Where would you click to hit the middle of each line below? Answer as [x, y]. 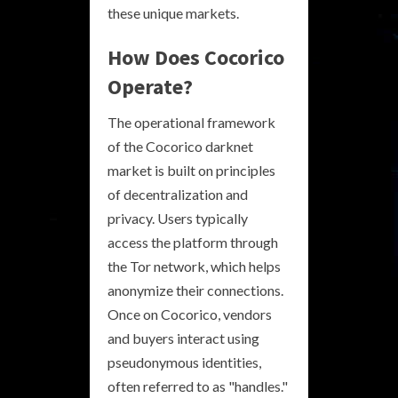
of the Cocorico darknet [180, 146]
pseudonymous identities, [184, 362]
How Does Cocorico [196, 57]
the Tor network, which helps [194, 266]
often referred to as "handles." [198, 386]
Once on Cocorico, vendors [190, 314]
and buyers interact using [183, 338]
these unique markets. [173, 12]
